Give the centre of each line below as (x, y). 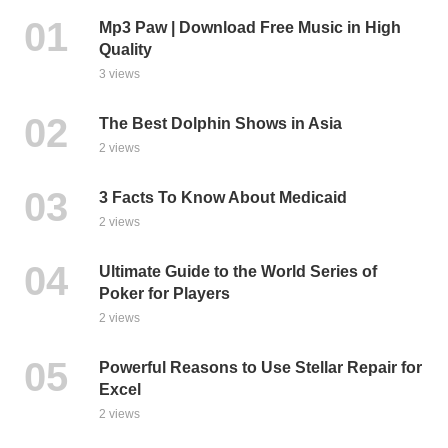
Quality (125, 49)
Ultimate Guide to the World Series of (238, 271)
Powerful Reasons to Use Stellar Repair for (260, 367)
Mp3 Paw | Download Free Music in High (250, 27)
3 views (119, 73)
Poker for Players (164, 293)
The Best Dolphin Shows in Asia (220, 123)
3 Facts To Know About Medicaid (223, 197)
